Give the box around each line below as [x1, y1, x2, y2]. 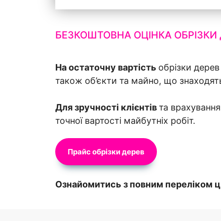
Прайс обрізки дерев [68, 147, 145, 157]
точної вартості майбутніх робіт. [55, 115, 195, 126]
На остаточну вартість [55, 62, 158, 73]
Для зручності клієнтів [55, 102, 159, 113]
